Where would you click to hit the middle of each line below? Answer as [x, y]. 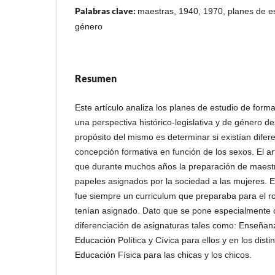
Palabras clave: [106, 10]
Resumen [96, 78]
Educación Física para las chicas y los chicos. [163, 254]
